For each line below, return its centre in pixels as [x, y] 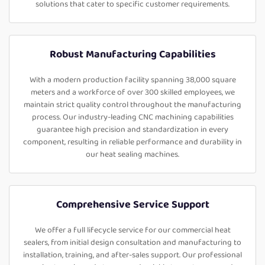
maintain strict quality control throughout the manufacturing [132, 105]
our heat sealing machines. [132, 154]
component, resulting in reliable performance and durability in [132, 142]
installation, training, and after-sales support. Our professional [132, 255]
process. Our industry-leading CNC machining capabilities [132, 117]
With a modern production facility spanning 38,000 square [132, 80]
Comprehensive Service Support [132, 205]
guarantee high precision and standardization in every [132, 130]
